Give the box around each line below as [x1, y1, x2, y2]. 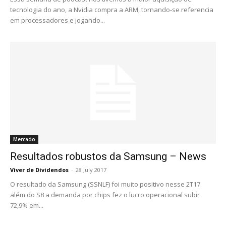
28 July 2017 [76, 165, 106, 174]
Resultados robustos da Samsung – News [10, 150, 206, 162]
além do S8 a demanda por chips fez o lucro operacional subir [10, 190, 200, 199]
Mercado [13, 135, 35, 143]
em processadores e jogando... [10, 16, 105, 25]
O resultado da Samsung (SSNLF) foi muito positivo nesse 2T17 [10, 179, 200, 189]
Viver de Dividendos [10, 165, 69, 174]
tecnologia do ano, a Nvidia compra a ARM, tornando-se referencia [10, 5, 213, 15]
